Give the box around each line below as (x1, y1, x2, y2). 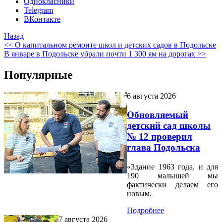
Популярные (4, 68, 73, 81)
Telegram (24, 5, 53, 14)
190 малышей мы (127, 171, 218, 180)
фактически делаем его (127, 180, 218, 189)
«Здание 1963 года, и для (127, 163, 218, 171)
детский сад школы (127, 120, 211, 131)
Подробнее (127, 206, 164, 215)
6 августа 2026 (127, 91, 176, 100)
